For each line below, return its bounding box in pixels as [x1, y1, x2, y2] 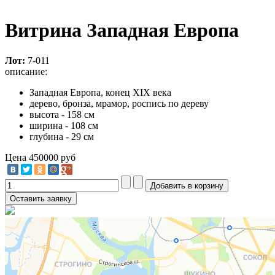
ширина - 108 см [29, 120, 98, 131]
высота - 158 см [29, 109, 95, 120]
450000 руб [29, 152, 76, 163]
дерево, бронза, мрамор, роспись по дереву [29, 98, 209, 109]
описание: [5, 66, 47, 77]
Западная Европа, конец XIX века [29, 87, 171, 98]
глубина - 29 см [29, 131, 94, 142]
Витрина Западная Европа [5, 19, 239, 42]
